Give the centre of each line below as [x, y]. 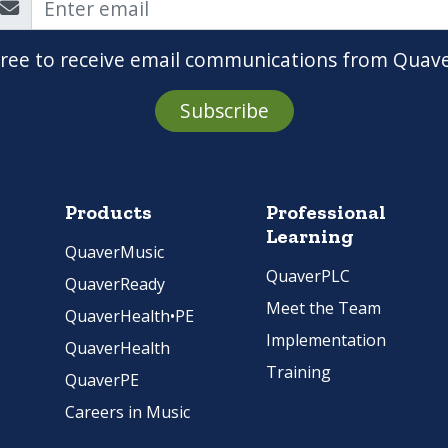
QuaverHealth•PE [129, 316]
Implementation [326, 340]
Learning [310, 236]
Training [298, 372]
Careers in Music [127, 412]
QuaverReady [115, 284]
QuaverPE [102, 380]
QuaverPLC [308, 276]
